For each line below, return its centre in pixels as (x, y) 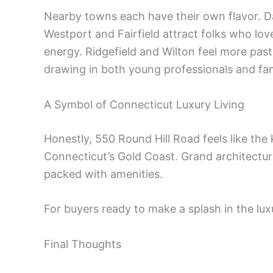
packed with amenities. (103, 174)
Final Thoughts (83, 244)
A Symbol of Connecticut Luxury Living (144, 104)
